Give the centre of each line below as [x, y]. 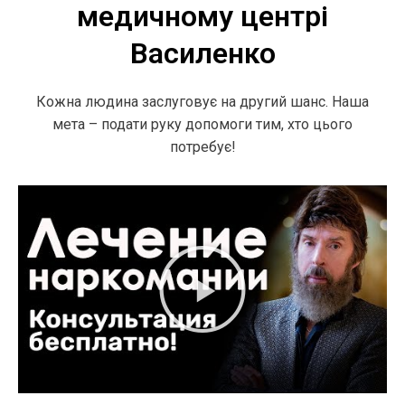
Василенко [202, 53]
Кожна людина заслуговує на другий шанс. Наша [202, 102]
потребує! [202, 147]
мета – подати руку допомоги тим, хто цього [202, 124]
